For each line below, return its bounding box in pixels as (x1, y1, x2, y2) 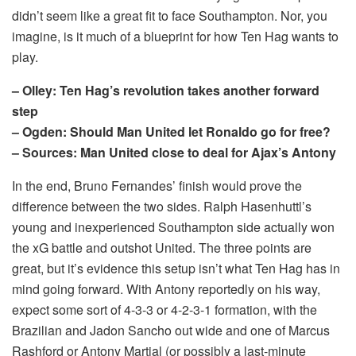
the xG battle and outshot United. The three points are (12, 238, 311, 257)
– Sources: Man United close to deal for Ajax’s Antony (12, 143, 336, 162)
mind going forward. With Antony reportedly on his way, (12, 280, 320, 299)
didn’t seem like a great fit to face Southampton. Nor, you (12, 6, 327, 25)
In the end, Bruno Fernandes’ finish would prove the (12, 176, 302, 195)
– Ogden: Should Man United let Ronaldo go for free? (12, 122, 331, 141)
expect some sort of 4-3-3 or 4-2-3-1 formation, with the (12, 300, 317, 319)
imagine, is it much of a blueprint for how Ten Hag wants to (12, 27, 339, 46)
